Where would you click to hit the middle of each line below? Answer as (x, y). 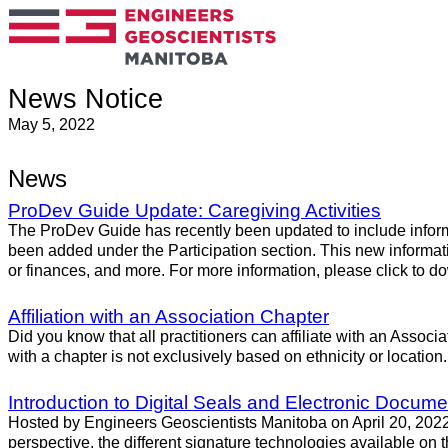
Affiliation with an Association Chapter (168, 317)
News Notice (85, 99)
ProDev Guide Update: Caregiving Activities (194, 211)
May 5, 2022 (51, 124)
